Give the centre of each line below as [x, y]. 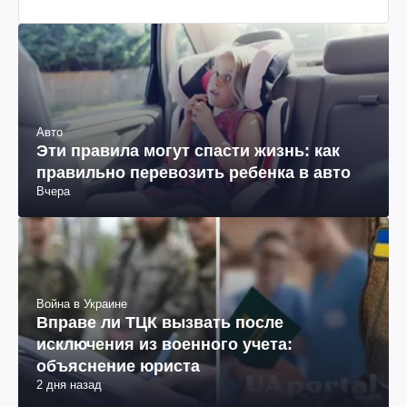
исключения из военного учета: [164, 344]
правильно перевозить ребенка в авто [194, 172]
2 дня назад [69, 384]
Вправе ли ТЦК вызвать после [160, 322]
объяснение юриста [118, 366]
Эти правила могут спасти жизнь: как [188, 150]
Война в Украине [82, 303]
